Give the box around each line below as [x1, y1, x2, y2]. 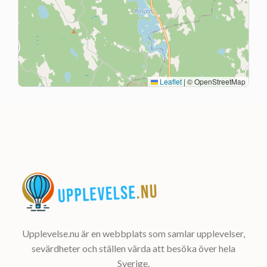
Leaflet [158, 76, 182, 86]
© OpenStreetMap [185, 76, 246, 86]
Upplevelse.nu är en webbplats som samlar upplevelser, [22, 227, 245, 239]
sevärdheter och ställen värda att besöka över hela [32, 242, 235, 254]
